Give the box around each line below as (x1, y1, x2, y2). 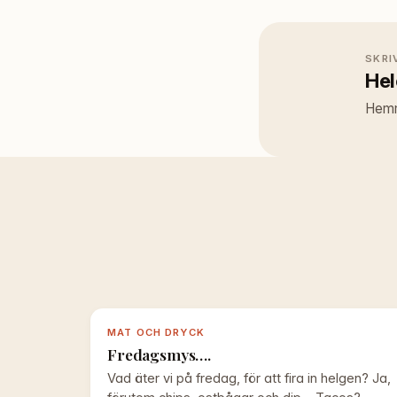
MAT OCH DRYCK (107, 326, 205, 339)
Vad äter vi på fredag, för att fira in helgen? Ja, (107, 370, 392, 387)
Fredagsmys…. (107, 343, 212, 364)
